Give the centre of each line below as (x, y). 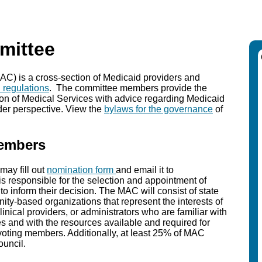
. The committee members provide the (128, 88)
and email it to (145, 170)
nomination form (81, 170)
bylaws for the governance (158, 109)
